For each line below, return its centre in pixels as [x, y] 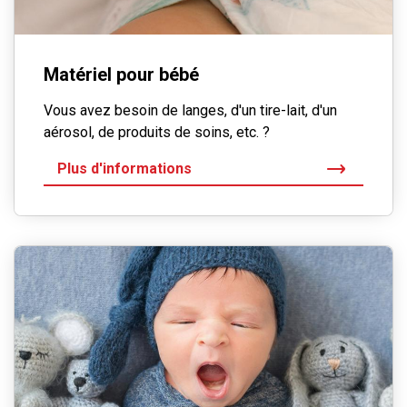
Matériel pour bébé [121, 75]
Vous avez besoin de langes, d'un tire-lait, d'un [190, 111]
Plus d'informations [124, 169]
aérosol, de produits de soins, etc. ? [157, 133]
